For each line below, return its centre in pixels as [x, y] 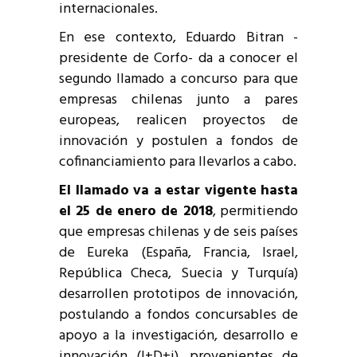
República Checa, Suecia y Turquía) [178, 273]
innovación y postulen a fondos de [178, 141]
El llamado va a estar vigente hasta [178, 190]
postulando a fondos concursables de [178, 315]
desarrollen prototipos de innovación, [178, 294]
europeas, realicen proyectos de [178, 120]
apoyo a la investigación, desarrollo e [178, 335]
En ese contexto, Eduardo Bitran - [178, 37]
